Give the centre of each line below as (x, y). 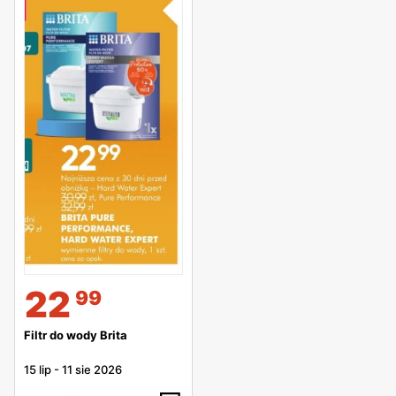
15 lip (38, 369)
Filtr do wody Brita (76, 335)
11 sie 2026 (92, 369)
